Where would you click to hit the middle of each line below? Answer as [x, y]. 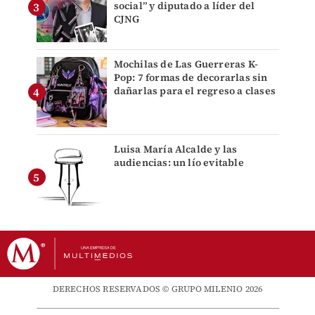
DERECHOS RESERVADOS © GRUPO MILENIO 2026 [157, 289]
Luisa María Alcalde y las [175, 149]
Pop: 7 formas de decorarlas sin [191, 78]
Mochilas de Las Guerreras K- [186, 64]
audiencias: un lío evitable [179, 163]
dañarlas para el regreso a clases [195, 91]
